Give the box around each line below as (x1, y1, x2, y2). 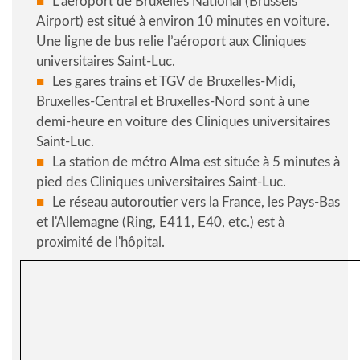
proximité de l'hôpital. (36, 235, 165, 249)
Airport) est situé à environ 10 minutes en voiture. (36, 14, 329, 28)
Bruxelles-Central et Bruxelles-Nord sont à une (36, 95, 309, 108)
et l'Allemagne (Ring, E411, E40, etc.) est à (36, 215, 284, 229)
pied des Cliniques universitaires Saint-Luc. (36, 175, 292, 189)
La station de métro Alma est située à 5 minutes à (52, 155, 340, 169)
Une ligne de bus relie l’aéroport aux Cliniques (36, 35, 306, 48)
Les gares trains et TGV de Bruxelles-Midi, (52, 75, 296, 88)
